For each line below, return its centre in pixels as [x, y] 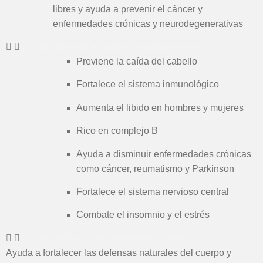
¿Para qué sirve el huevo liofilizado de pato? [115, 47]
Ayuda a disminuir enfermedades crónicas [164, 154]
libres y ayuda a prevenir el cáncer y [128, 9]
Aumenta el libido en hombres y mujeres [160, 107]
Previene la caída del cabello [137, 62]
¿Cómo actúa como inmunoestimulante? [107, 238]
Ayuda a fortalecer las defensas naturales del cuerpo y [119, 252]
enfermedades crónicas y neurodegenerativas [148, 23]
